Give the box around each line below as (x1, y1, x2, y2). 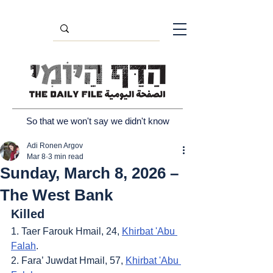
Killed (11, 207, 44, 221)
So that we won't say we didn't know (26, 116, 169, 126)
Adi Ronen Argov (27, 141, 83, 150)
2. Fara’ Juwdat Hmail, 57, (11, 255, 126, 266)
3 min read (48, 152, 83, 161)
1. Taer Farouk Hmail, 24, (11, 226, 122, 236)
